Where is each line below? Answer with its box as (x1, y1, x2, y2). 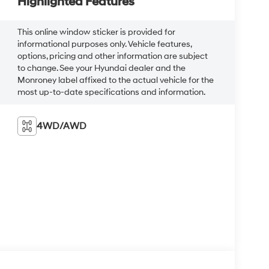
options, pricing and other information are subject (17, 51, 208, 61)
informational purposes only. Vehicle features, (17, 39, 192, 49)
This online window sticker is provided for (17, 27, 176, 37)
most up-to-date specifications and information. (17, 87, 206, 97)
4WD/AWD (37, 119, 87, 132)
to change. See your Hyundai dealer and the (17, 63, 186, 73)
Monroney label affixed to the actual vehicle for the (17, 75, 214, 85)
